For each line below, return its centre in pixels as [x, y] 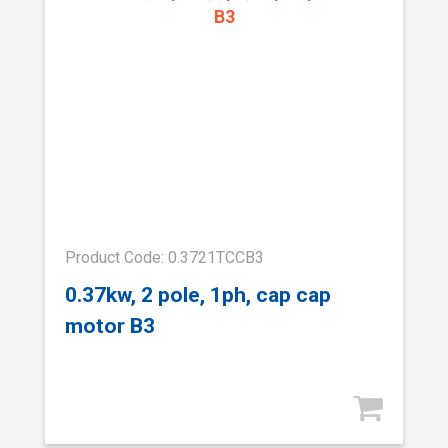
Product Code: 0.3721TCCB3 [164, 257]
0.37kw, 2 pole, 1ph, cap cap [198, 295]
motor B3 [110, 326]
